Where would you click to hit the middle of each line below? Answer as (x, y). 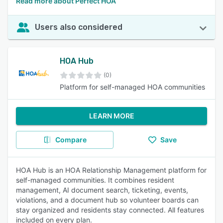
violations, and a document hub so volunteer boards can (107, 200)
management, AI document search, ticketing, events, (102, 190)
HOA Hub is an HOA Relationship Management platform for (111, 170)
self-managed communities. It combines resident (95, 180)
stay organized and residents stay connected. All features (110, 210)
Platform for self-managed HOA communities (132, 87)
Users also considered (79, 27)
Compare (71, 140)
